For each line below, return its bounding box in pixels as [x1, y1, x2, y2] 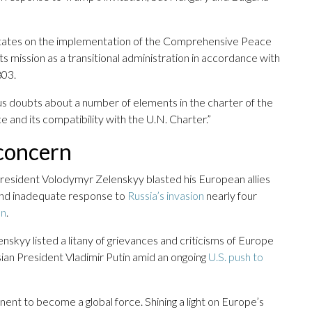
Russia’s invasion [127, 189, 204, 203]
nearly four [204, 189, 257, 203]
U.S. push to [208, 250, 263, 264]
